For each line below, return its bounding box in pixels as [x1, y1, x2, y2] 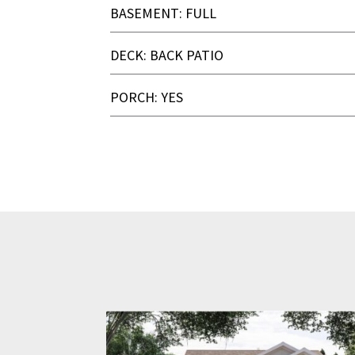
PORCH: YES [110, 88, 184, 107]
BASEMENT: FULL [110, 4, 217, 23]
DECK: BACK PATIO [110, 46, 224, 65]
